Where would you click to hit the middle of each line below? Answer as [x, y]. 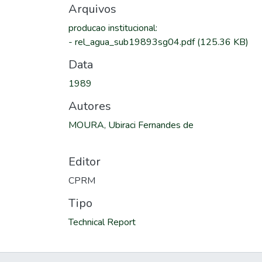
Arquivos [92, 9]
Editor [85, 162]
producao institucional [112, 28]
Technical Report [102, 222]
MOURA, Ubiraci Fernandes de [131, 125]
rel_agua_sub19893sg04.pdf [136, 42]
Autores [90, 106]
